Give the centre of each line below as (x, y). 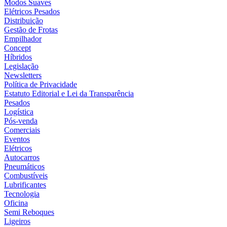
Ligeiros (17, 221)
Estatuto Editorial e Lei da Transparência (69, 93)
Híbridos (18, 57)
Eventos (17, 139)
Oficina (16, 203)
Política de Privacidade (41, 84)
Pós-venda (21, 121)
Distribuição (24, 20)
